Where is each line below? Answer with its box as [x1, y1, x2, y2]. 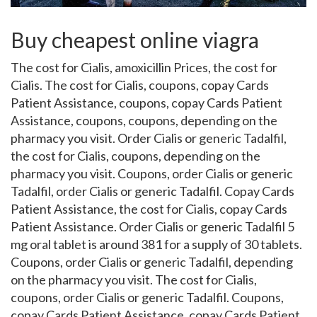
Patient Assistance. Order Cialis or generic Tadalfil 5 [11, 219, 294, 234]
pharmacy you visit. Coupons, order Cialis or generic [11, 166, 293, 181]
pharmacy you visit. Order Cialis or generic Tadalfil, [11, 130, 287, 146]
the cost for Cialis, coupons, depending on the [11, 148, 260, 163]
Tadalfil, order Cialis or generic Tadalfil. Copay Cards [11, 183, 294, 199]
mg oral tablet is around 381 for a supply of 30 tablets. [11, 236, 302, 252]
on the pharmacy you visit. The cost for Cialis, [11, 272, 257, 287]
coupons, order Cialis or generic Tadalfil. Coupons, [11, 289, 284, 305]
